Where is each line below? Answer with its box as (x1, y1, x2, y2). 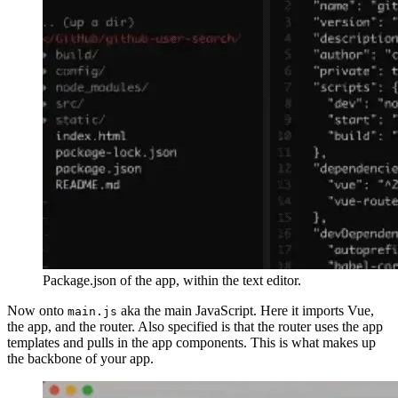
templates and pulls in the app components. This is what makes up (7, 335, 376, 351)
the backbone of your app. (7, 351, 154, 367)
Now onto (7, 303, 68, 319)
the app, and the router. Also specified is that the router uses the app (7, 319, 383, 335)
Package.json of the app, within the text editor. (43, 273, 301, 289)
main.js (68, 305, 117, 319)
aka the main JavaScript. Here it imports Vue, (117, 303, 374, 319)
